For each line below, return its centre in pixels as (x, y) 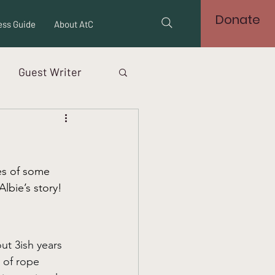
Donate (238, 20)
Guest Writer (50, 72)
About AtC (73, 24)
